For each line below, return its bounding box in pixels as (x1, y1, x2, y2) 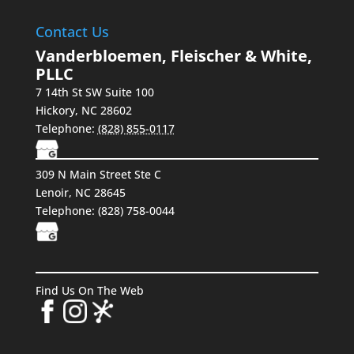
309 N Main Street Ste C (35, 167, 161, 183)
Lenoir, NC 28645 (35, 185, 126, 201)
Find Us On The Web (35, 283, 144, 299)
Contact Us (35, 22, 109, 42)
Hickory (35, 103, 75, 119)
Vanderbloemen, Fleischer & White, (35, 45, 312, 67)
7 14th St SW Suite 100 (35, 85, 154, 100)
